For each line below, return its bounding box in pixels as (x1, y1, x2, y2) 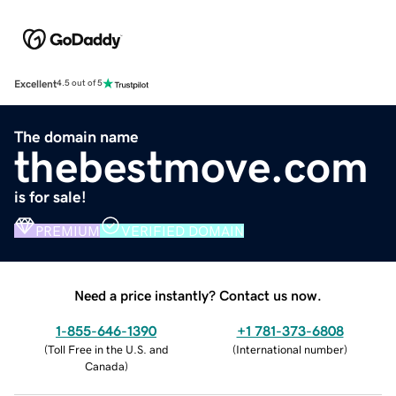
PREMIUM (35, 223, 100, 238)
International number (236, 343, 344, 355)
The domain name (14, 128, 139, 145)
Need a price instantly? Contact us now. (74, 287, 322, 302)
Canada (84, 360, 125, 372)
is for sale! (14, 188, 87, 205)
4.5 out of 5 (57, 79, 103, 88)
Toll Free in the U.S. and (47, 343, 169, 355)
